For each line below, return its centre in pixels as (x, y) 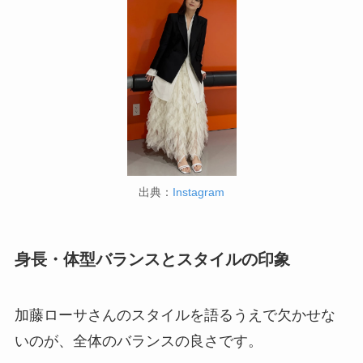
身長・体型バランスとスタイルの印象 (152, 259)
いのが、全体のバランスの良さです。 (138, 342)
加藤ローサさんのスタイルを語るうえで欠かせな (175, 316)
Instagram (199, 192)
